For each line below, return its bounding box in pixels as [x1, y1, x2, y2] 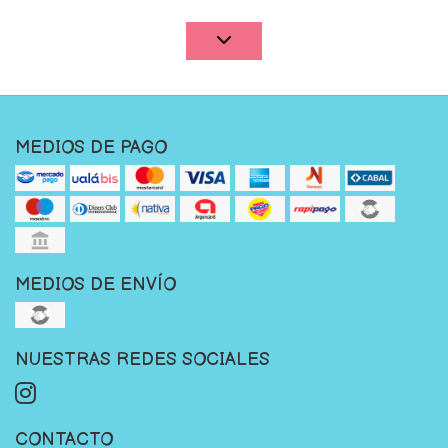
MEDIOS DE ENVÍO [15, 274, 176, 295]
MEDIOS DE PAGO [15, 137, 167, 158]
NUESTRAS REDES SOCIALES [15, 349, 270, 370]
